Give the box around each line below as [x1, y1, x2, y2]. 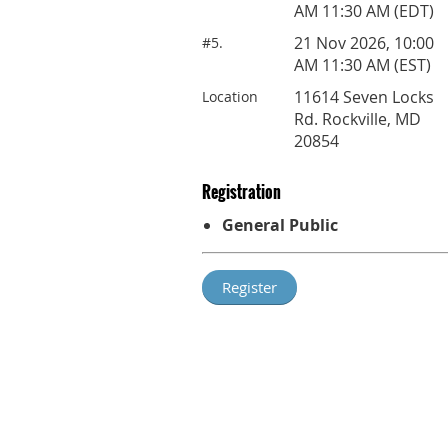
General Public [222, 213, 338, 236]
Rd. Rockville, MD [294, 107, 421, 130]
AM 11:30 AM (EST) [294, 53, 431, 76]
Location [202, 86, 258, 106]
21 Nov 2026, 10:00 [294, 31, 434, 54]
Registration [202, 179, 281, 204]
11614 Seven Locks [294, 85, 434, 108]
